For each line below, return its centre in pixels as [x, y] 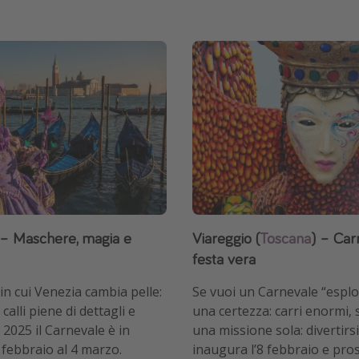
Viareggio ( [226, 238]
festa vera [224, 259]
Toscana [285, 238]
